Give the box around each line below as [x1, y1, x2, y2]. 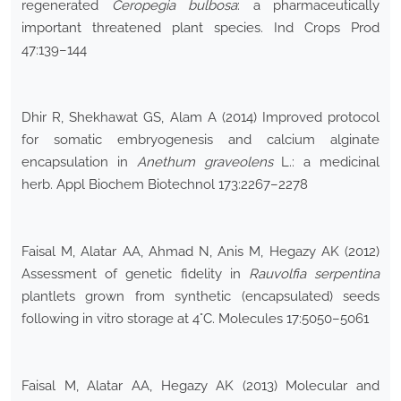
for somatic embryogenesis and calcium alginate [21, 132, 380, 149]
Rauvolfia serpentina [248, 266, 380, 283]
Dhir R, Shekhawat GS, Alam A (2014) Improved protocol [21, 109, 380, 126]
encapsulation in [21, 154, 137, 171]
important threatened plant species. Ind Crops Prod [21, 20, 380, 37]
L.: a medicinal [272, 154, 380, 171]
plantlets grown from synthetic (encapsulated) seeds [21, 288, 380, 305]
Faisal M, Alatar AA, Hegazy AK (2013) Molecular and [21, 378, 380, 395]
